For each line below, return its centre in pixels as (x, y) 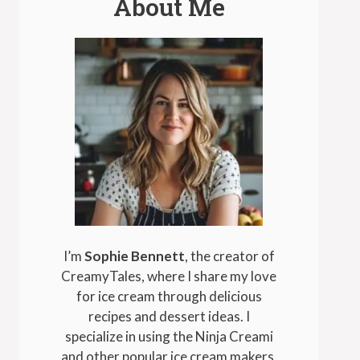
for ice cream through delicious (169, 297)
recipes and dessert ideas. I (169, 317)
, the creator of (229, 256)
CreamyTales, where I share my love (169, 276)
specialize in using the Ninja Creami (169, 337)
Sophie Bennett (134, 256)
